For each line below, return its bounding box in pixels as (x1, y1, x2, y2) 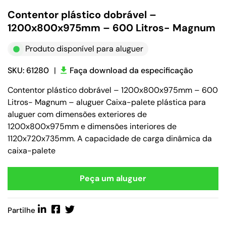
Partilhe (8, 205, 35, 215)
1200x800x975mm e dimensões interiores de (8, 121, 177, 132)
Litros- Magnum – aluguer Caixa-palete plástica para (8, 97, 206, 107)
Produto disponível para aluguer (25, 43, 143, 54)
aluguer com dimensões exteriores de (8, 109, 147, 120)
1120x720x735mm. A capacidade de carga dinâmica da (8, 133, 212, 144)
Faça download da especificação (70, 65, 193, 76)
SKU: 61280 (8, 65, 49, 76)
